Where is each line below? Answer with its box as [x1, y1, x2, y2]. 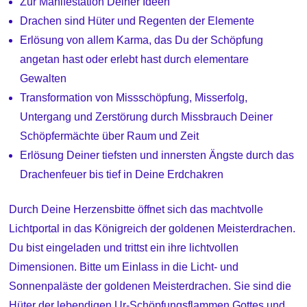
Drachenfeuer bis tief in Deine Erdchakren [20, 168, 224, 180]
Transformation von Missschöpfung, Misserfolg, [20, 91, 248, 103]
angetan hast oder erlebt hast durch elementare [20, 53, 249, 65]
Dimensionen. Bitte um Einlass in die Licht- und [9, 260, 239, 273]
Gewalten [20, 72, 67, 84]
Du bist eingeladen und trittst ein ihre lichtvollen [9, 241, 239, 254]
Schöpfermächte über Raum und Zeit [20, 130, 199, 142]
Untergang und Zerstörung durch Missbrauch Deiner [20, 110, 273, 123]
